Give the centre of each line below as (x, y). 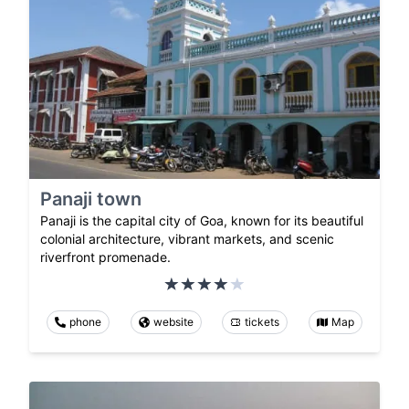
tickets (262, 321)
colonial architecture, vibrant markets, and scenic (187, 238)
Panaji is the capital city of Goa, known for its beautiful (202, 220)
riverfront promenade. (105, 257)
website (173, 321)
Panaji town (91, 199)
